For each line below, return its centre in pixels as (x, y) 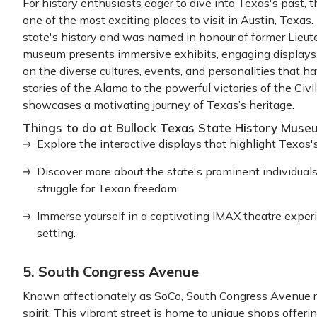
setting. (56, 233)
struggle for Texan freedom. (108, 188)
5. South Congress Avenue (111, 271)
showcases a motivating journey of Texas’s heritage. (158, 105)
